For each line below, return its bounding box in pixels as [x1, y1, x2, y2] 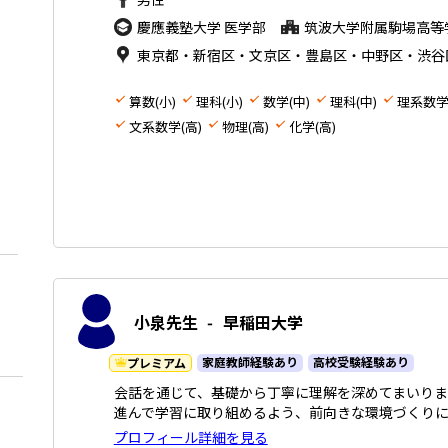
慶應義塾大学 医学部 [136, 17, 266, 38]
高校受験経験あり [312, 353, 409, 371]
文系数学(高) [128, 117, 202, 137]
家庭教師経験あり [201, 353, 298, 371]
